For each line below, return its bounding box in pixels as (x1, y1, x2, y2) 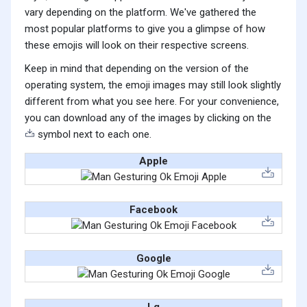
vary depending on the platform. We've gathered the (25, 6, 256, 19)
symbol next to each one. (35, 128, 151, 141)
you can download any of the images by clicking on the (25, 112, 271, 125)
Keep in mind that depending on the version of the (25, 62, 249, 75)
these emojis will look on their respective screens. (25, 39, 249, 52)
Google (136, 252, 171, 265)
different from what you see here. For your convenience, (25, 95, 279, 108)
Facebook (130, 204, 177, 217)
